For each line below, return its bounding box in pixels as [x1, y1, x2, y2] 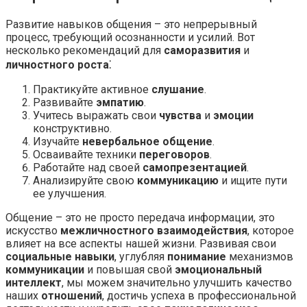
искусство [5, 224, 60, 238]
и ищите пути [219, 174, 287, 188]
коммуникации [5, 263, 84, 277]
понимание [167, 250, 226, 264]
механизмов [226, 250, 293, 264]
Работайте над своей [33, 161, 143, 175]
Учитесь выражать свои [33, 109, 159, 123]
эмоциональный [175, 263, 262, 277]
